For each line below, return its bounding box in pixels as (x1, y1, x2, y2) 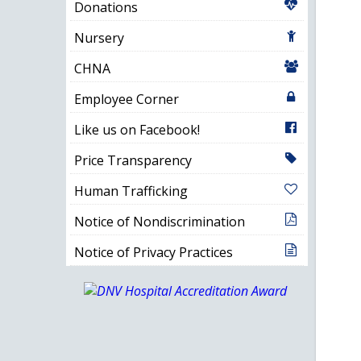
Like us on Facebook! (73, 120, 200, 139)
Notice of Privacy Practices (73, 243, 233, 261)
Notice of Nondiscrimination (73, 212, 245, 230)
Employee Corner (73, 89, 179, 108)
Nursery (73, 28, 124, 47)
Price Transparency (73, 151, 192, 169)
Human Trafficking (73, 181, 188, 200)
